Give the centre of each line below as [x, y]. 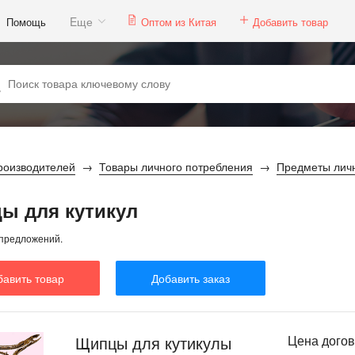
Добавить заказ [191, 278]
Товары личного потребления [176, 166]
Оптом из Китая [179, 21]
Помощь [26, 21]
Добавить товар [290, 21]
